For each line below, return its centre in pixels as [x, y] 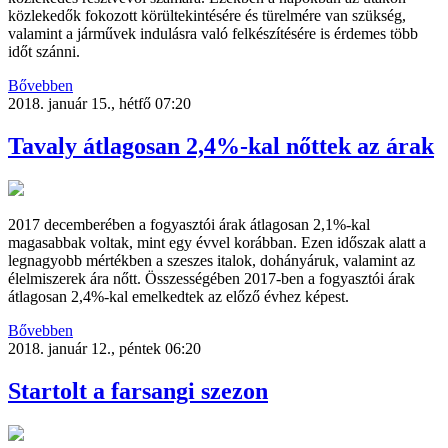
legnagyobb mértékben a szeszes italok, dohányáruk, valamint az [211, 260]
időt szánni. [44, 52]
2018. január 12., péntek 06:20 [104, 348]
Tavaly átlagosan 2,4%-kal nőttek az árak [221, 146]
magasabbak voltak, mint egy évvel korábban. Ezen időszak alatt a [217, 242]
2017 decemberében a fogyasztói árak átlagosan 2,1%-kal [189, 224]
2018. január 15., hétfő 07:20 [99, 104]
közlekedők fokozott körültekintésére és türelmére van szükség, [207, 16]
